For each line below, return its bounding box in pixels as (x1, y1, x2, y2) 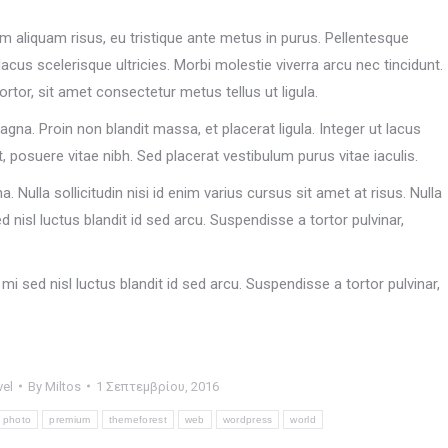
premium (49, 413, 91, 425)
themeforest (108, 413, 167, 425)
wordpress (222, 413, 273, 425)
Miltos (44, 378, 81, 394)
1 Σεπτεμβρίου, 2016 (95, 378, 219, 394)
